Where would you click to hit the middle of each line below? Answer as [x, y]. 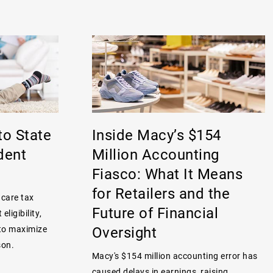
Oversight [124, 232]
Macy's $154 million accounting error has [175, 255]
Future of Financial [155, 212]
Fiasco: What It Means [167, 173]
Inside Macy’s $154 [156, 134]
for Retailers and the [161, 193]
